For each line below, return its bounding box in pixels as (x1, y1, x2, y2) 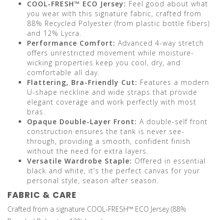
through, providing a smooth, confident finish (27, 137, 191, 146)
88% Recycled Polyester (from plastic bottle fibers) (27, 19, 210, 28)
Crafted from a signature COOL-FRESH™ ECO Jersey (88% (7, 204, 186, 214)
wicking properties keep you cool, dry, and (27, 58, 181, 68)
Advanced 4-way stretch (115, 38, 204, 48)
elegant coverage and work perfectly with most (27, 97, 196, 107)
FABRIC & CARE (7, 189, 77, 201)
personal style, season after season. (27, 176, 159, 186)
